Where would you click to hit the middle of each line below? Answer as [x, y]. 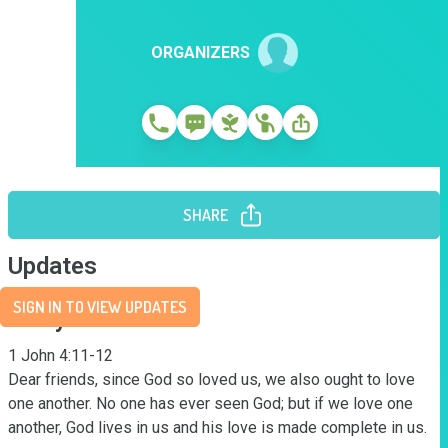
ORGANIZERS [200, 52]
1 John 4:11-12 [60, 355]
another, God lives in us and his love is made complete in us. [217, 427]
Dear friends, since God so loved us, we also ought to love [211, 379]
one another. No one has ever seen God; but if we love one [210, 403]
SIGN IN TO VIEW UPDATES [100, 307]
